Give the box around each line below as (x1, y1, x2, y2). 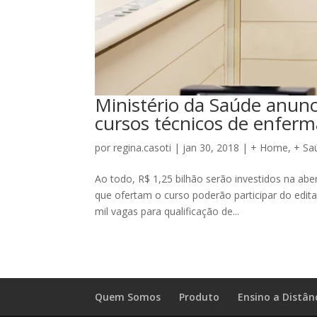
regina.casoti (113, 141, 172, 155)
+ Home (250, 141, 289, 155)
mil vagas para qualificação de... (95, 204, 240, 219)
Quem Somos (95, 290, 161, 304)
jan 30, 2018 (183, 141, 240, 155)
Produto (179, 290, 220, 304)
